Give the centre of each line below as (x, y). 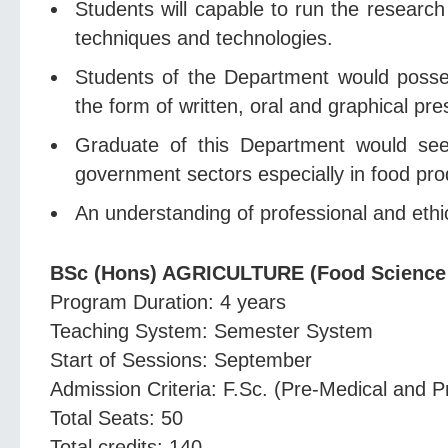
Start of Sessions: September (181, 359)
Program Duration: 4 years (168, 301)
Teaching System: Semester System (211, 330)
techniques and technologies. (204, 37)
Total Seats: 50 (116, 417)
